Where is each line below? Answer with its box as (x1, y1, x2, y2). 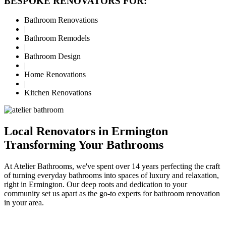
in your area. (4, 198, 44, 207)
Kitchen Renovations (24, 88, 91, 97)
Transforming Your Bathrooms (4, 138, 163, 152)
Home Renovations (24, 70, 86, 79)
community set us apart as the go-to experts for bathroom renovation (4, 189, 220, 198)
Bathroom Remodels (24, 34, 90, 43)
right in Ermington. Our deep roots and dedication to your (4, 180, 187, 189)
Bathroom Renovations (24, 16, 98, 25)
